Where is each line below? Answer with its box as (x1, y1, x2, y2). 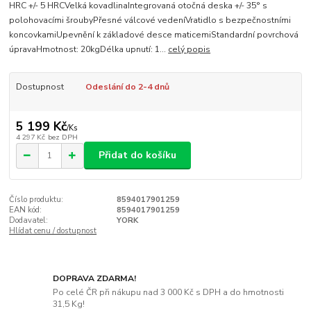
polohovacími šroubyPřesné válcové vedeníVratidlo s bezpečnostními (9, 15, 292, 26)
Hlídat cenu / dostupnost (9, 226, 97, 237)
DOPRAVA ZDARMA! (53, 272, 137, 284)
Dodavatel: (9, 215, 49, 226)
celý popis (168, 44, 211, 56)
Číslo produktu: (9, 194, 64, 205)
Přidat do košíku (99, 149, 176, 162)
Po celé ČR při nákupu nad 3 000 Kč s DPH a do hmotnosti (53, 286, 285, 298)
